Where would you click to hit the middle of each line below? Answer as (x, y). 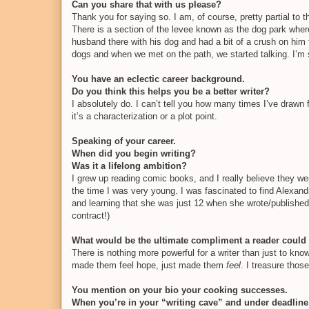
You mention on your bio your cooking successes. (180, 290)
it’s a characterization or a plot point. (144, 116)
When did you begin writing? (134, 153)
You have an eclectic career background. (158, 79)
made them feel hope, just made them (149, 265)
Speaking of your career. (124, 141)
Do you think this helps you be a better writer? (171, 91)
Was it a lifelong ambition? (129, 166)
